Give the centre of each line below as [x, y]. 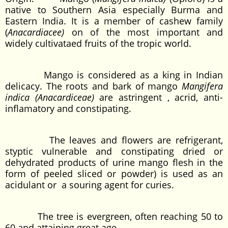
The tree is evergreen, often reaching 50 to [114, 216]
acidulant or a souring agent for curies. [90, 185]
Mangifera [202, 86]
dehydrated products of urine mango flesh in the [114, 162]
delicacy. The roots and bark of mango [93, 86]
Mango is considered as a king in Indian [114, 75]
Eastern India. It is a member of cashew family [114, 21]
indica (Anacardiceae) [52, 97]
